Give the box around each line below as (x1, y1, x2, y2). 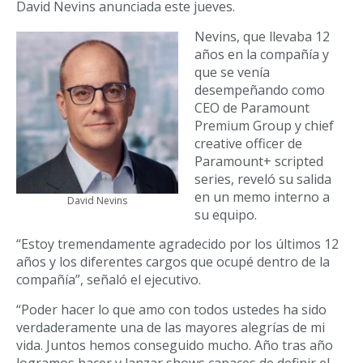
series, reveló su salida (194, 169, 331, 188)
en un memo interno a (194, 187, 330, 206)
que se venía (194, 62, 270, 81)
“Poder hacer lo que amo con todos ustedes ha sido (16, 300, 327, 318)
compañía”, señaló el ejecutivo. (16, 271, 201, 289)
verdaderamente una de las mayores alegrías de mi (16, 318, 325, 336)
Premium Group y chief (194, 116, 334, 135)
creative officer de (194, 134, 302, 152)
